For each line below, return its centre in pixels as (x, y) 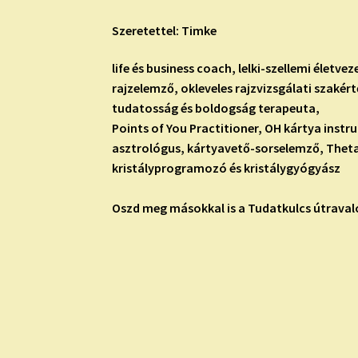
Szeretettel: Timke (165, 30)
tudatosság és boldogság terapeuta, (216, 108)
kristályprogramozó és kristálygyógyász (227, 168)
